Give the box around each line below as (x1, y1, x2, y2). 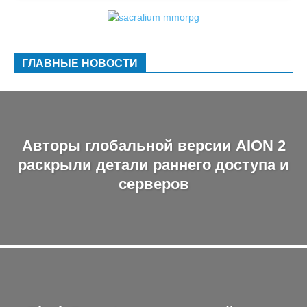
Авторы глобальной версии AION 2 (21, 136, 286, 154)
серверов (118, 175, 189, 193)
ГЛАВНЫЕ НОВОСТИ (22, 58, 138, 70)
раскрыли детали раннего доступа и (18, 156, 289, 173)
